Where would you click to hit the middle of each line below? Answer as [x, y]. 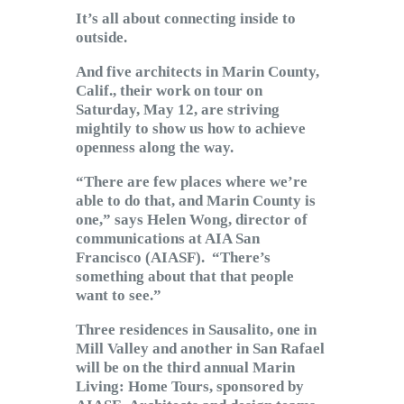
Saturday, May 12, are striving [178, 110]
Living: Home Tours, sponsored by [190, 387]
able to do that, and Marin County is [196, 201]
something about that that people [185, 277]
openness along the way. [155, 148]
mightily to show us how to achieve [191, 129]
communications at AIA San [168, 239]
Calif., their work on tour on [169, 91]
